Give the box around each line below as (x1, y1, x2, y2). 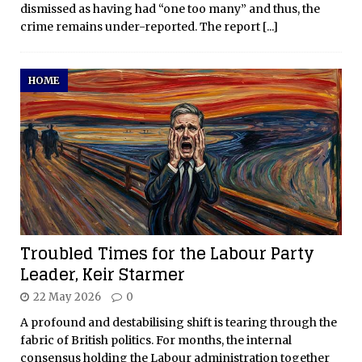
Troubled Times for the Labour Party (20, 239, 314, 269)
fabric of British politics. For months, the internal (20, 333, 292, 348)
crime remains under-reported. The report (20, 19, 263, 34)
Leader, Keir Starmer (20, 260, 185, 290)
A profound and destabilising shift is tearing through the (20, 315, 337, 330)
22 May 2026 (33, 290, 101, 305)
